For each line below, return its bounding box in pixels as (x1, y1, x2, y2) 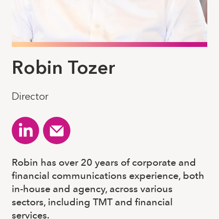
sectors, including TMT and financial (12, 196, 173, 208)
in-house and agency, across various (12, 183, 173, 195)
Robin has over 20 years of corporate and (12, 156, 196, 168)
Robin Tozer (12, 56, 115, 79)
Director (12, 90, 48, 102)
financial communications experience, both (12, 170, 204, 181)
